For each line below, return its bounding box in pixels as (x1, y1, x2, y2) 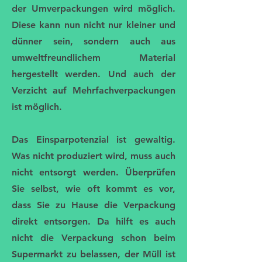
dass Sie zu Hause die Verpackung (12, 199, 175, 211)
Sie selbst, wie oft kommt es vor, (12, 183, 175, 195)
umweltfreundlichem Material (12, 52, 175, 64)
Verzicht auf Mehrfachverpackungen (12, 85, 175, 96)
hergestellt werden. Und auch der (12, 68, 175, 80)
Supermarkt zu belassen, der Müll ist (12, 249, 175, 260)
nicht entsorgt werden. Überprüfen (12, 167, 175, 178)
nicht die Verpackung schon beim (12, 232, 175, 244)
